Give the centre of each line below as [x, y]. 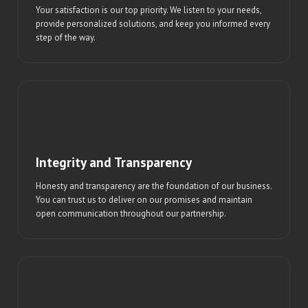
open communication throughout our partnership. [131, 213]
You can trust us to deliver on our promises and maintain [144, 199]
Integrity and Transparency [114, 162]
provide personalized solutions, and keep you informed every [153, 24]
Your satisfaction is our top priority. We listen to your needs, [149, 10]
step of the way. [66, 38]
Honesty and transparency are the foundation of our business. [154, 186]
